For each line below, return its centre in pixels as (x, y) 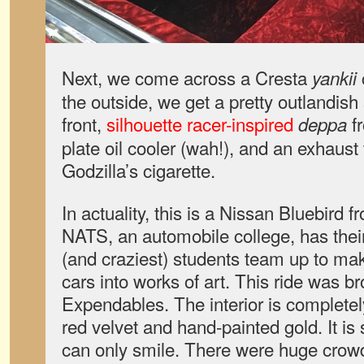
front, (84, 123)
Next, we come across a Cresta (187, 77)
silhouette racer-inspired (200, 123)
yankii (334, 78)
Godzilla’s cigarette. (139, 170)
